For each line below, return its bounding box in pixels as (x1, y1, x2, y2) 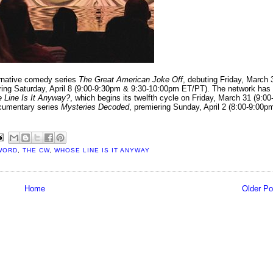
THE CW (22, 147, 49, 154)
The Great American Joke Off (79, 75, 183, 85)
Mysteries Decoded (58, 102, 129, 112)
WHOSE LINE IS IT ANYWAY (54, 147, 151, 154)
